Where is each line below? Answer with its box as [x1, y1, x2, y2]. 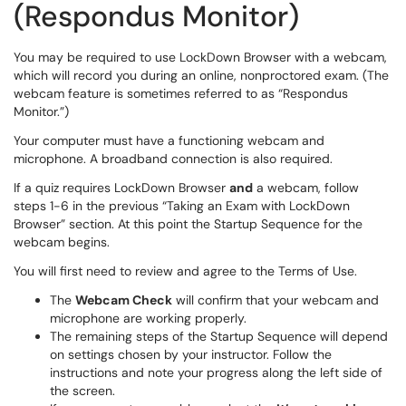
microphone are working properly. [50, 310, 246, 326]
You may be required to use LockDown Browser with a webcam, [14, 49, 387, 65]
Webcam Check [75, 292, 172, 308]
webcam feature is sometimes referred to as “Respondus [14, 85, 348, 101]
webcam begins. [14, 234, 110, 250]
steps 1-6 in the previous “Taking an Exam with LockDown [14, 198, 350, 214]
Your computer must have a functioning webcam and [14, 132, 324, 149]
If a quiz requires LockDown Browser [14, 179, 229, 196]
